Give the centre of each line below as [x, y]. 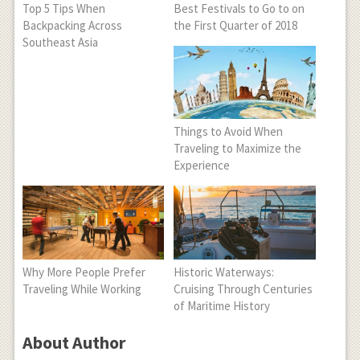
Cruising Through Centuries [243, 288]
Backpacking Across [72, 26]
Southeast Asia [60, 43]
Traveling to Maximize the [238, 149]
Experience [202, 166]
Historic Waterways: [224, 272]
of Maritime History [222, 305]
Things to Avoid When [229, 132]
